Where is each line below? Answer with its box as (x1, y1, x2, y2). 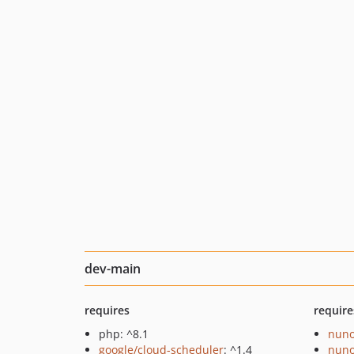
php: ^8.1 (99, 326, 149, 341)
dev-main (85, 260, 141, 277)
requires (85, 303, 130, 318)
